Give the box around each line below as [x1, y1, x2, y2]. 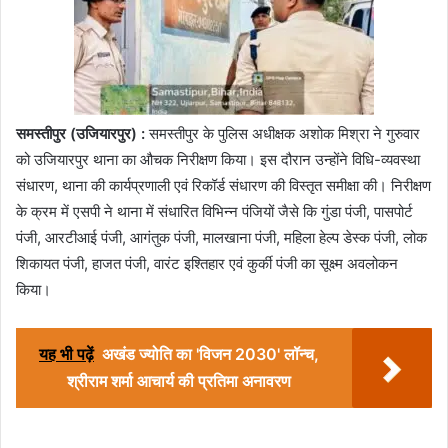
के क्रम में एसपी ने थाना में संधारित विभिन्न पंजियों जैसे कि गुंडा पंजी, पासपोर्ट [16, 201, 413, 221]
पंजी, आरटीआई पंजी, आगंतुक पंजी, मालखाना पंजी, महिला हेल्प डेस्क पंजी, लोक [16, 227, 427, 247]
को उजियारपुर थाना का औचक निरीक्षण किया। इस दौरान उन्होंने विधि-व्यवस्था [16, 149, 420, 169]
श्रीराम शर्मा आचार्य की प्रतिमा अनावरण [67, 370, 291, 391]
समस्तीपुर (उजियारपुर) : [16, 123, 145, 143]
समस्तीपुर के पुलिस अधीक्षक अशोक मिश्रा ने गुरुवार [145, 123, 420, 143]
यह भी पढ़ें [39, 343, 94, 364]
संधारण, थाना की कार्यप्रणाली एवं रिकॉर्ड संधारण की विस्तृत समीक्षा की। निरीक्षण [16, 175, 431, 195]
